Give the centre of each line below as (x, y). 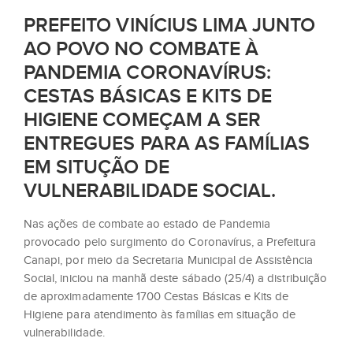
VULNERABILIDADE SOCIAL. (150, 191)
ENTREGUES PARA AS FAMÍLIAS (167, 144)
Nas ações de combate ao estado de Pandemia (147, 224)
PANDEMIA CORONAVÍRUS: (148, 73)
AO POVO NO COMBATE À (141, 49)
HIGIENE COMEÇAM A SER (143, 120)
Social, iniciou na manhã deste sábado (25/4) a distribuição (175, 279)
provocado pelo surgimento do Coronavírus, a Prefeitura (170, 242)
